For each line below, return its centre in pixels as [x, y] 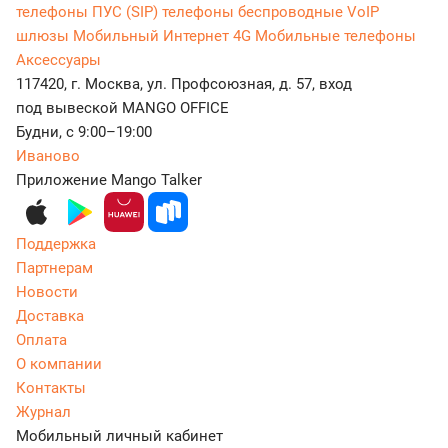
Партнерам [54, 267]
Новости [47, 291]
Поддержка [56, 243]
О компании [59, 363]
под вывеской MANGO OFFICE [122, 107]
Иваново [48, 155]
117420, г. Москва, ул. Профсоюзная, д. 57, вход [184, 83]
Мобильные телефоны [335, 35]
